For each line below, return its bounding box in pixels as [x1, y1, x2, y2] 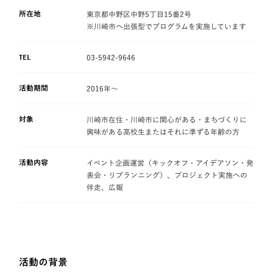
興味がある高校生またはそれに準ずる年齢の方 [87, 127, 240, 135]
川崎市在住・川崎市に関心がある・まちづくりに [87, 115, 247, 123]
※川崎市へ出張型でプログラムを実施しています [87, 22, 247, 30]
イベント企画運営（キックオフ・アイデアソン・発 [87, 158, 254, 166]
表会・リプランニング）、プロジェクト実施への [87, 171, 248, 179]
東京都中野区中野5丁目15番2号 [87, 10, 192, 18]
